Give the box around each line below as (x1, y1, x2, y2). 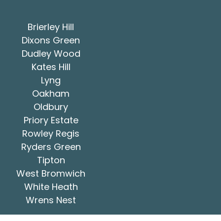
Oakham (32, 87, 70, 100)
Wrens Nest (26, 193, 76, 206)
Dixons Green (22, 34, 80, 46)
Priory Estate (23, 113, 78, 126)
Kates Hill (31, 60, 71, 73)
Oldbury (34, 100, 68, 113)
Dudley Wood (21, 47, 80, 60)
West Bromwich (16, 167, 85, 180)
